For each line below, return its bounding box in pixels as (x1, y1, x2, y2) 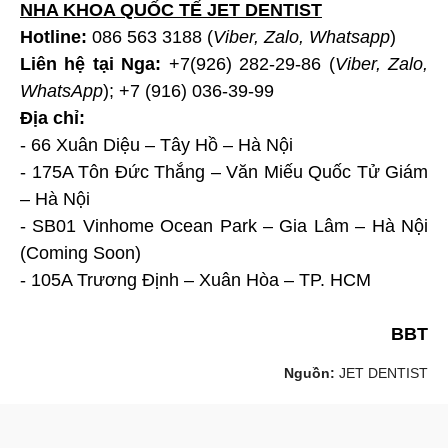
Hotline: (20, 27, 92, 48)
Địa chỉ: (20, 108, 85, 129)
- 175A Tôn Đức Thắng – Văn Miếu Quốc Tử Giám (20, 162, 428, 183)
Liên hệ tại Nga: (20, 54, 162, 75)
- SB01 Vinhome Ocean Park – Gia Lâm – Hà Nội (20, 216, 428, 237)
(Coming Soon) (20, 243, 141, 264)
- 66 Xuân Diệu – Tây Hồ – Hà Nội (20, 135, 293, 156)
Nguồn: (284, 365, 339, 382)
